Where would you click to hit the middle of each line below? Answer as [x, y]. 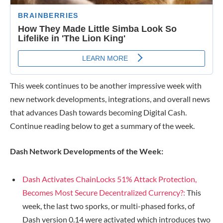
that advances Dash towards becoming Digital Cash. [98, 112]
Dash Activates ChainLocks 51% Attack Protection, [110, 179]
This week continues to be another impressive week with [106, 85]
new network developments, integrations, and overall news [110, 99]
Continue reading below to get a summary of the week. [102, 125]
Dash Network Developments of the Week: [87, 151]
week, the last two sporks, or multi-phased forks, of [109, 206]
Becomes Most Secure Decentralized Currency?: [104, 193]
